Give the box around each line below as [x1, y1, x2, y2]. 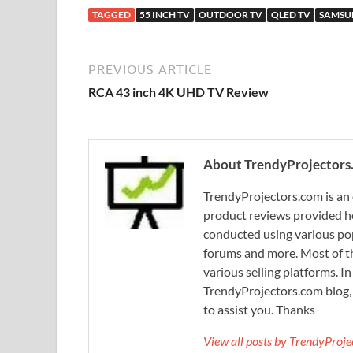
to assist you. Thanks [203, 301, 315, 317]
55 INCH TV [139, 8, 190, 20]
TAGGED [92, 8, 131, 20]
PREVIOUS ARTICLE [88, 61, 212, 76]
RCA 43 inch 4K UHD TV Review [88, 84, 269, 99]
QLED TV [271, 8, 310, 20]
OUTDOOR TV [199, 8, 262, 20]
